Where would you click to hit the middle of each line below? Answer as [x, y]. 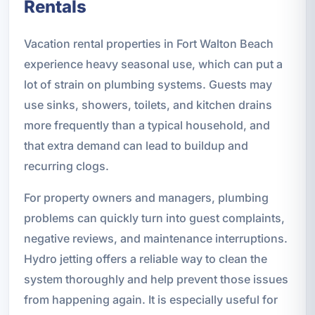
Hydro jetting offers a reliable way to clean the [145, 258]
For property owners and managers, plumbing [146, 197]
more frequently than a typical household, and [147, 125]
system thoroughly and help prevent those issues [156, 279]
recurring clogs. [66, 166]
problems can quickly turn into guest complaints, [154, 218]
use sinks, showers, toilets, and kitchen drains [148, 104]
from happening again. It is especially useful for [150, 299]
